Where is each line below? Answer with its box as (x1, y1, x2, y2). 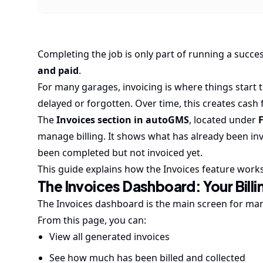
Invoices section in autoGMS (56, 113, 189, 126)
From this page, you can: (38, 214, 146, 227)
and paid (38, 64, 79, 77)
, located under (189, 113, 258, 126)
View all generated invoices (49, 230, 170, 243)
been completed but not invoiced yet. (38, 146, 203, 159)
